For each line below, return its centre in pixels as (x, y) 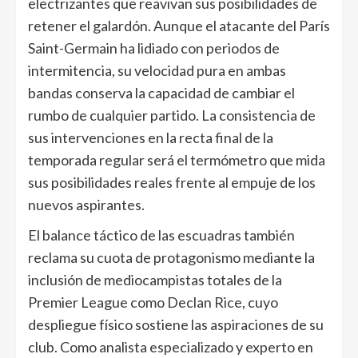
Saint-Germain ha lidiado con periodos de (154, 48)
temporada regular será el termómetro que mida (177, 160)
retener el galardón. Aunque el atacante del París (179, 26)
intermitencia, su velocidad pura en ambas (157, 70)
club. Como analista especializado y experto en (171, 347)
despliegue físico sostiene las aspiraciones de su (176, 324)
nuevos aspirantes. (86, 205)
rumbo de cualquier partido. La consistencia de (172, 115)
